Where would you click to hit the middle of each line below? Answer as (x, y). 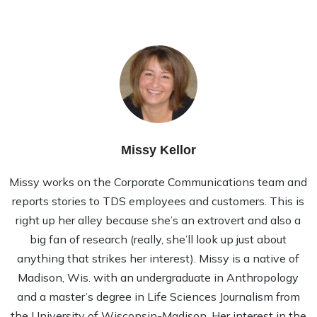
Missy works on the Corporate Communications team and (158, 182)
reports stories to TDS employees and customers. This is (158, 201)
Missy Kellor (158, 150)
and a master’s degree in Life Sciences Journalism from (158, 297)
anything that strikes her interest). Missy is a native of (158, 259)
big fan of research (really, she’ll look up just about (158, 240)
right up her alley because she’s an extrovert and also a (158, 220)
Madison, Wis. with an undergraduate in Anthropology (158, 278)
